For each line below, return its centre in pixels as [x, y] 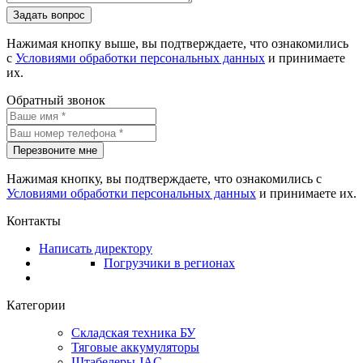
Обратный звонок [56, 100]
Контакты [34, 220]
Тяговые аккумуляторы [135, 347]
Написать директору [96, 248]
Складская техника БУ [133, 332]
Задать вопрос [49, 15]
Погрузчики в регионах [169, 263]
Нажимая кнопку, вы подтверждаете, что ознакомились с [164, 178]
